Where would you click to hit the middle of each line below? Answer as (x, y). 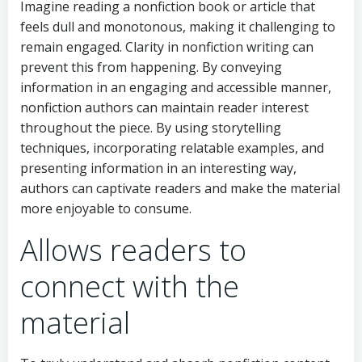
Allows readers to (133, 250)
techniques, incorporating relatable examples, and (172, 148)
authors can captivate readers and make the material (180, 189)
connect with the (130, 287)
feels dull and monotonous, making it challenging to (178, 27)
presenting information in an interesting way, (158, 168)
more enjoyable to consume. (106, 209)
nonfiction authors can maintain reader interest (164, 108)
